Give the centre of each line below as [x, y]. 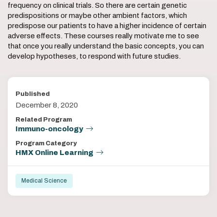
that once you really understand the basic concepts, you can [106, 46]
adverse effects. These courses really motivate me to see [103, 36]
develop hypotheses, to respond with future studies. [94, 56]
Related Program [44, 120]
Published [33, 94]
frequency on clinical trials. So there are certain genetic [97, 5]
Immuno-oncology [49, 129]
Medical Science [44, 181]
